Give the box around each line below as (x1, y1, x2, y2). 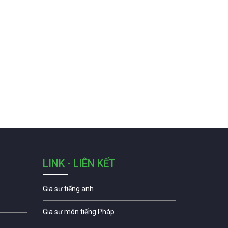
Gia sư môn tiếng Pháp (42, 208, 115, 216)
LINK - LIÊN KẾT (42, 157, 116, 170)
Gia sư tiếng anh (42, 185, 94, 193)
